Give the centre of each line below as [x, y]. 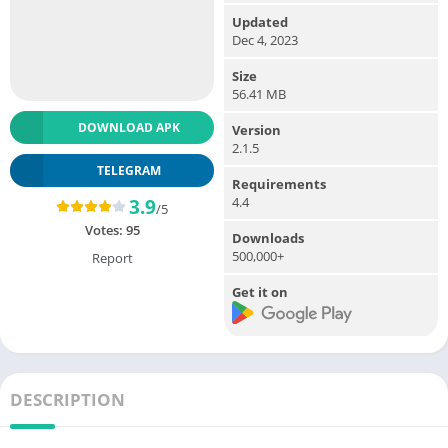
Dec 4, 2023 [265, 39]
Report [112, 257]
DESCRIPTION [67, 400]
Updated [260, 21]
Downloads [268, 237]
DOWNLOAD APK [128, 127]
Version [256, 129]
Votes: [105, 229]
